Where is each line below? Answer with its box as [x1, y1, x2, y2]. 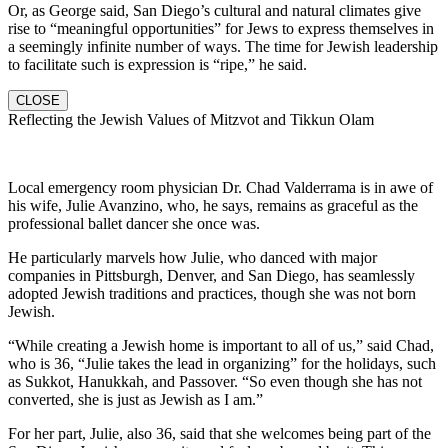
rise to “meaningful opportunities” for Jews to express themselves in [8, 19, 434, 37]
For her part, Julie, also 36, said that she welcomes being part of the [8, 424, 431, 442]
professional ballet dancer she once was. [8, 214, 260, 232]
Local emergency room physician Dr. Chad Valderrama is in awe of [8, 178, 433, 196]
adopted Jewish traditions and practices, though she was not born [8, 284, 416, 302]
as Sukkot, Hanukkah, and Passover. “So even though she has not [8, 372, 422, 390]
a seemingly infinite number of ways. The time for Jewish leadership [8, 37, 438, 55]
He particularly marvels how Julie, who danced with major [8, 248, 377, 266]
